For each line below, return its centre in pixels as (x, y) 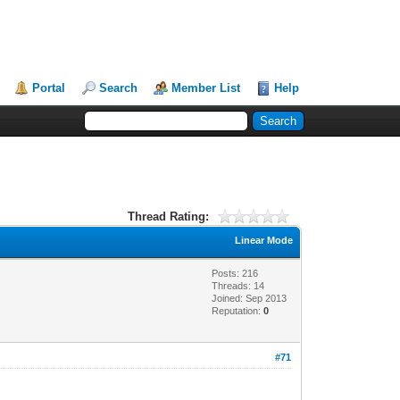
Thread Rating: (168, 216)
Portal (49, 88)
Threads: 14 (238, 285)
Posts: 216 (235, 273)
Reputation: (238, 310)
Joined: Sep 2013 (250, 298)
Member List (206, 88)
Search (119, 88)
